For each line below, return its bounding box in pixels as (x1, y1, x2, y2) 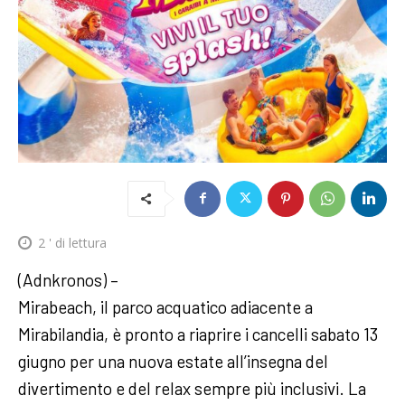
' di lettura (45, 233, 107, 251)
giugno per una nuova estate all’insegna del (18, 350, 328, 372)
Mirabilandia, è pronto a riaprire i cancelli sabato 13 (18, 323, 378, 344)
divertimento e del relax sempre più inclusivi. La (18, 377, 366, 399)
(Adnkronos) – (18, 268, 118, 290)
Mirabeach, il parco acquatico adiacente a (18, 296, 313, 317)
